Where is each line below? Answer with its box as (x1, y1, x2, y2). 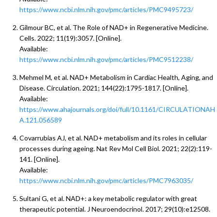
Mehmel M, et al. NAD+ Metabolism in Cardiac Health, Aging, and (19, 73, 213, 82)
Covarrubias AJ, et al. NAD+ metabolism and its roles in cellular (19, 134, 207, 142)
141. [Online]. (19, 155, 60, 164)
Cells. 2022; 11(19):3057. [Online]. (19, 34, 122, 43)
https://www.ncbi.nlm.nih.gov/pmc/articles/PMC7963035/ (19, 176, 193, 185)
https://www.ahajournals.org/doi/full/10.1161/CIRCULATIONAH (19, 105, 215, 114)
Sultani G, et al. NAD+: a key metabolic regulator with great (19, 194, 197, 203)
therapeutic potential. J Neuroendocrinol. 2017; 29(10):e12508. (19, 205, 210, 214)
